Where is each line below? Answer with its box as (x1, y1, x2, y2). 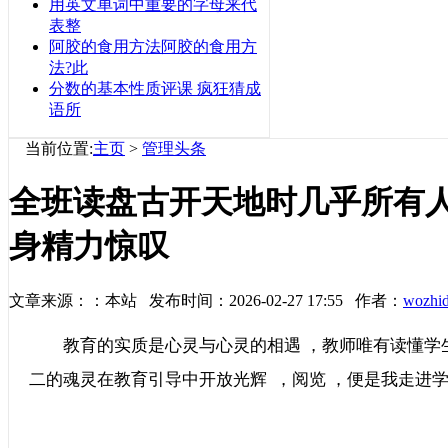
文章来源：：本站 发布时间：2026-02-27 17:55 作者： (9, 291, 403, 309)
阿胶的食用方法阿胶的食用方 (49, 38, 257, 55)
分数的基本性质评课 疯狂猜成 (49, 80, 261, 97)
